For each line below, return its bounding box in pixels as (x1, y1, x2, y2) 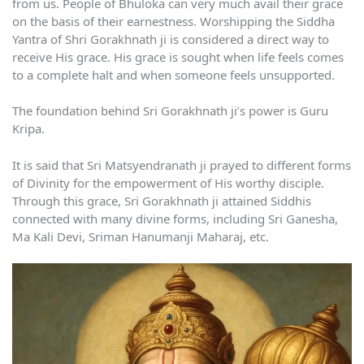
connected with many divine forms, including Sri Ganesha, (12, 210, 338, 227)
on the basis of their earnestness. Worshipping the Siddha (12, 12, 335, 29)
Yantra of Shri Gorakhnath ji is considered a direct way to (12, 30, 329, 47)
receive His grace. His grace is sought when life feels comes (12, 48, 344, 65)
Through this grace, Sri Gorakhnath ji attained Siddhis (12, 192, 311, 209)
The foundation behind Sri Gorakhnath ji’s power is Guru (12, 102, 328, 119)
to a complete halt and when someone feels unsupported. (12, 66, 335, 83)
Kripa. (12, 120, 45, 137)
